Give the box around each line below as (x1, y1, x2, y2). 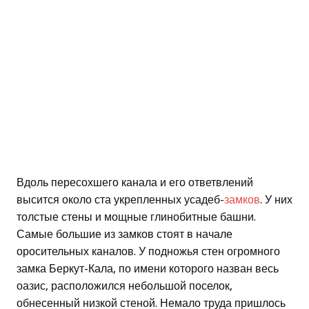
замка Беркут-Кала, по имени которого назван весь (17, 262, 279, 276)
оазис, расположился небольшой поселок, (17, 279, 232, 293)
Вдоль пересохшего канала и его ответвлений (17, 176, 253, 190)
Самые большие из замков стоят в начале (17, 228, 232, 241)
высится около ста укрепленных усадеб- (17, 193, 224, 207)
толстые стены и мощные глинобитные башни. (17, 210, 256, 224)
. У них (260, 193, 292, 207)
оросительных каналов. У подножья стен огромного (17, 245, 280, 259)
